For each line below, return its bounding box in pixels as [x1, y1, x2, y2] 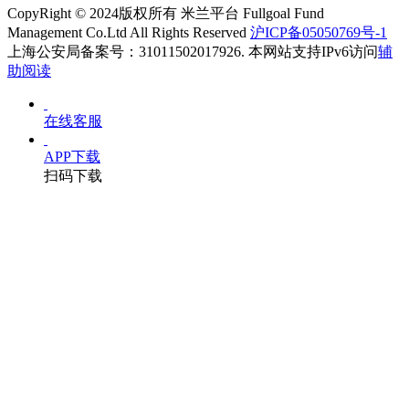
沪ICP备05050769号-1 [250, 25, 387, 41]
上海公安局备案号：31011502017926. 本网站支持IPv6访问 [7, 44, 378, 60]
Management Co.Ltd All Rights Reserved [7, 25, 250, 41]
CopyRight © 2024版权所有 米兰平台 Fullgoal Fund [7, 5, 324, 22]
